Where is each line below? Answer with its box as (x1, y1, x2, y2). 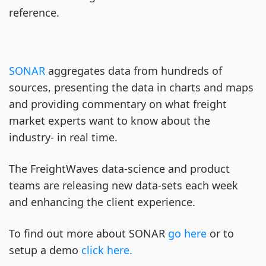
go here (165, 226, 207, 240)
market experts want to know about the (9, 113, 210, 128)
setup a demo (9, 243, 81, 257)
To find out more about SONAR (9, 226, 165, 240)
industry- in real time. (9, 130, 118, 144)
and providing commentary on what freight (9, 97, 227, 111)
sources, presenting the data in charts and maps (9, 80, 254, 94)
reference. (9, 5, 59, 20)
